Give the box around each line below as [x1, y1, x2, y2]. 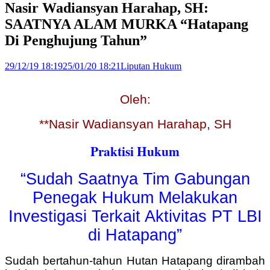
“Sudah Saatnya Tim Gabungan [20, 169, 250, 188]
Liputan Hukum [121, 60, 181, 71]
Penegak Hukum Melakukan [33, 188, 237, 207]
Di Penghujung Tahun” [5, 32, 147, 48]
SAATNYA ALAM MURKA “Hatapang [5, 16, 248, 32]
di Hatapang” [88, 225, 182, 244]
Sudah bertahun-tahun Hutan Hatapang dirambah [5, 254, 265, 267]
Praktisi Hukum [90, 141, 180, 160]
